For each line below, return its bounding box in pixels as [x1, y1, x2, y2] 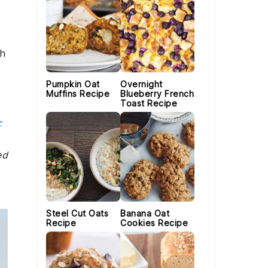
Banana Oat [120, 208, 169, 218]
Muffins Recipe [46, 89, 109, 99]
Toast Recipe [120, 98, 177, 108]
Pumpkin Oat [46, 79, 100, 89]
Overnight [120, 79, 163, 89]
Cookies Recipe [120, 218, 188, 228]
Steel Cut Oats [46, 208, 108, 218]
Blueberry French [120, 89, 194, 99]
